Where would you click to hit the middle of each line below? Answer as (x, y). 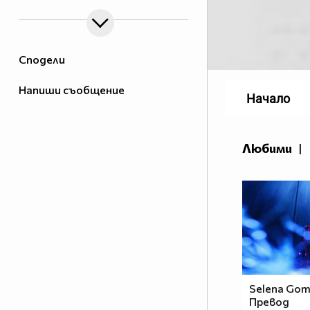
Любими (267, 148)
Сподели (42, 60)
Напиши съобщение (72, 90)
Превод (269, 302)
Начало (268, 99)
